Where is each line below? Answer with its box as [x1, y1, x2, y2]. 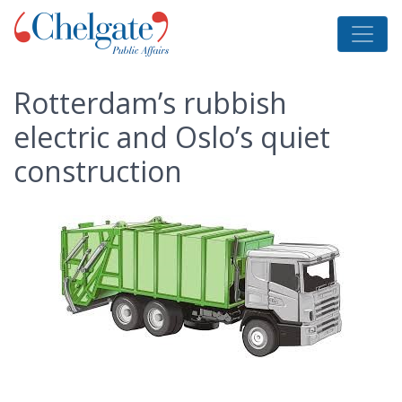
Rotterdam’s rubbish [13, 83, 287, 122]
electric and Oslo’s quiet [13, 118, 330, 156]
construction [13, 152, 182, 190]
